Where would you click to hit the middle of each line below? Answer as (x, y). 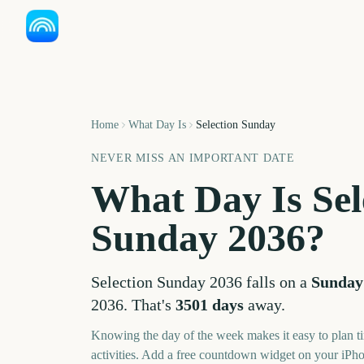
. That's (149, 304)
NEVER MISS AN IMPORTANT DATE (193, 158)
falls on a (275, 282)
